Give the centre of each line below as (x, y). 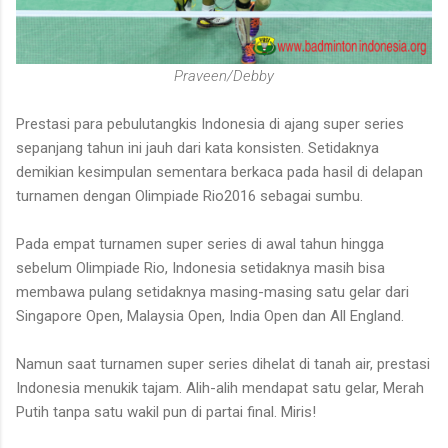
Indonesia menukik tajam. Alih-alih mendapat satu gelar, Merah (220, 387)
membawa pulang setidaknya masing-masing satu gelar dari (212, 291)
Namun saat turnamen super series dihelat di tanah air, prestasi (223, 363)
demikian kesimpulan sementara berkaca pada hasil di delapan (219, 171)
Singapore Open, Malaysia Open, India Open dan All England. (210, 315)
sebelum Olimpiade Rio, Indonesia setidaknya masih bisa (200, 267)
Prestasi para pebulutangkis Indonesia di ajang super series (210, 123)
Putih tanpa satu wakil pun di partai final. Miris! (166, 411)
